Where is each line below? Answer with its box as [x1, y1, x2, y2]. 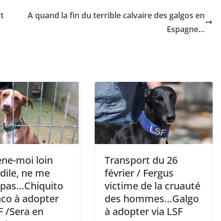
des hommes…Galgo [105, 192, 199, 205]
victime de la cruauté [105, 179, 200, 192]
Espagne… [167, 24, 205, 35]
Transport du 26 [105, 153, 178, 167]
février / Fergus [105, 166, 174, 180]
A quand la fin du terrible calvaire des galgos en [28, 10, 205, 21]
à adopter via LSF [105, 205, 183, 218]
